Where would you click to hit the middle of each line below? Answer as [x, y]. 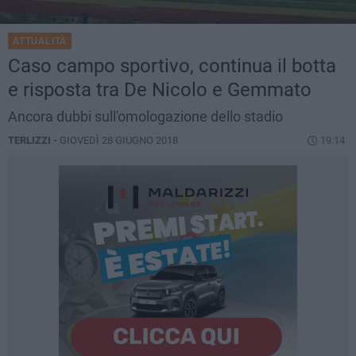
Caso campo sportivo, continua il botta [172, 66]
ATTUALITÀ [40, 42]
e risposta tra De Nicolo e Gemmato [160, 90]
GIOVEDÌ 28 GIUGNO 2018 [119, 141]
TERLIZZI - [34, 141]
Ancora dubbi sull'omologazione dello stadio [145, 117]
